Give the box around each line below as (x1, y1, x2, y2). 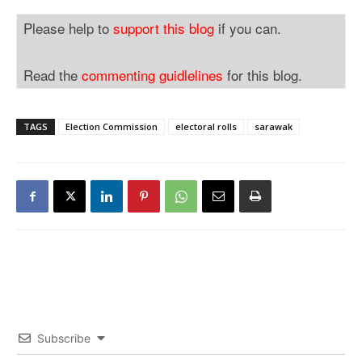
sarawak (255, 120, 293, 133)
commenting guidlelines (82, 65, 223, 85)
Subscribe (37, 331, 90, 345)
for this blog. (223, 65, 302, 85)
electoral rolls (175, 120, 237, 133)
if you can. (214, 18, 281, 38)
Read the (23, 65, 82, 85)
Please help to (23, 18, 113, 38)
